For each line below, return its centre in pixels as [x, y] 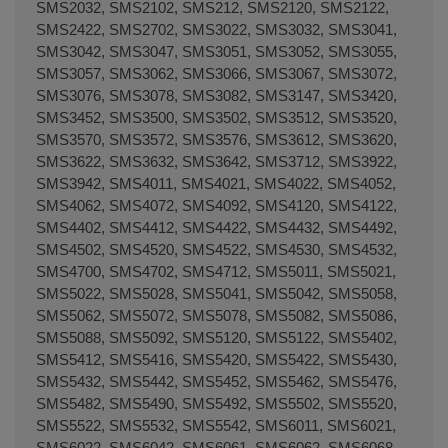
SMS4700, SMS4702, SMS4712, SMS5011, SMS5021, [216, 271]
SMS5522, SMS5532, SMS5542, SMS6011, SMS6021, [216, 425]
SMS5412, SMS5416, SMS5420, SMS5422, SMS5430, [216, 359]
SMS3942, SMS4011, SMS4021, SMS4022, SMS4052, [216, 183]
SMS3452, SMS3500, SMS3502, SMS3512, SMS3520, [216, 117]
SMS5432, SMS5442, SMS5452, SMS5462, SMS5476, [216, 381]
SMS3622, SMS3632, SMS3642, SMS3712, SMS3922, [216, 161]
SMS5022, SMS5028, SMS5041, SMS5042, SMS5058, [216, 293]
